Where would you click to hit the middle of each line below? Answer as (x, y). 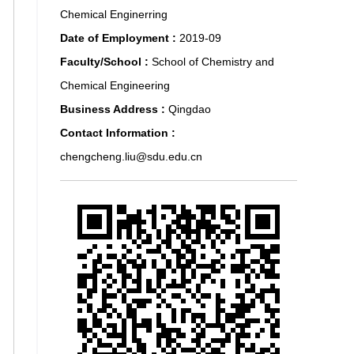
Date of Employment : (120, 38)
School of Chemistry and (213, 62)
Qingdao (190, 109)
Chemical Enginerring (114, 14)
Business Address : (114, 109)
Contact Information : (118, 133)
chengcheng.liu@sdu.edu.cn (131, 156)
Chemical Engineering (115, 85)
